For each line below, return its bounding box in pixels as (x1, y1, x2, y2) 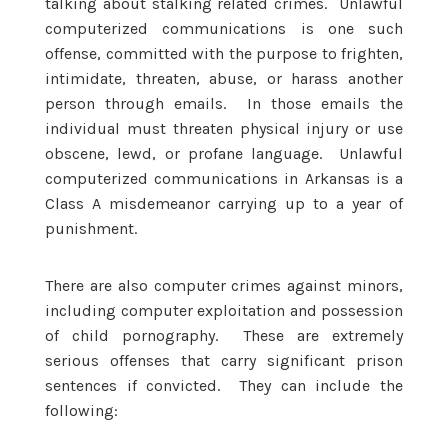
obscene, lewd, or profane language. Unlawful (45, 143, 403, 163)
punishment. (45, 218, 137, 238)
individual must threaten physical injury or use (45, 118, 403, 138)
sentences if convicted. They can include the (45, 375, 403, 395)
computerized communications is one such (45, 18, 403, 38)
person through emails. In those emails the (45, 93, 403, 113)
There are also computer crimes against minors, (45, 275, 403, 295)
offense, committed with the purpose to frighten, (45, 43, 403, 63)
